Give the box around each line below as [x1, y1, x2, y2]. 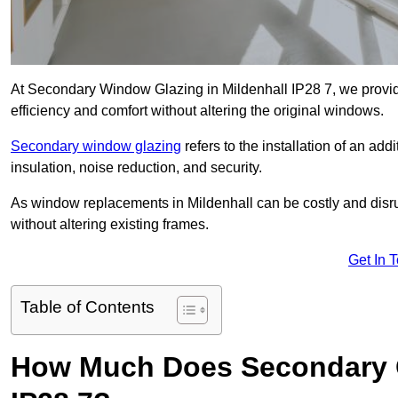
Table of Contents [20, 298, 155, 317]
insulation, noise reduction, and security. [11, 160, 262, 176]
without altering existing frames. [11, 217, 209, 233]
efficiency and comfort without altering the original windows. [11, 103, 384, 119]
